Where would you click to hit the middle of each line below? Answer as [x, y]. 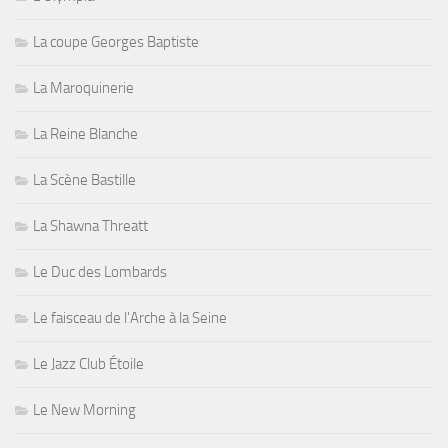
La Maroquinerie [83, 88]
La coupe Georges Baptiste [116, 42]
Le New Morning [84, 410]
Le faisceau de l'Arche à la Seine [130, 318]
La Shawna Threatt [90, 226]
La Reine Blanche [85, 134]
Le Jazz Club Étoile [88, 364]
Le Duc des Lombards [100, 272]
